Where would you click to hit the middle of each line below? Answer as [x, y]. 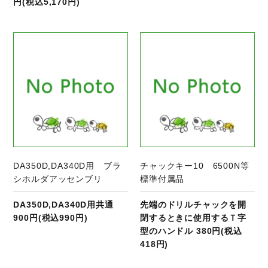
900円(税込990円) [51, 217]
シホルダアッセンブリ [58, 179]
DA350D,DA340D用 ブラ [67, 165]
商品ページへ [83, 39]
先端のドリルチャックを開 [194, 204]
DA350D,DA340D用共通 [63, 204]
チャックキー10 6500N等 [195, 165]
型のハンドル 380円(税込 [191, 231]
